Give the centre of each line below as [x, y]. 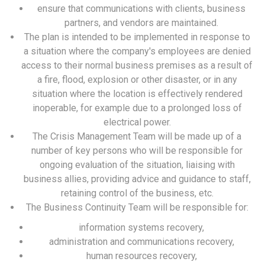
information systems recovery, [141, 227]
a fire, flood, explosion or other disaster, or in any [137, 80]
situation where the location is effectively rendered [137, 94]
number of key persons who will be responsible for [137, 151]
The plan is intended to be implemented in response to [137, 37]
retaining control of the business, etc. [137, 193]
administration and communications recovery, [141, 242]
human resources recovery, [141, 256]
